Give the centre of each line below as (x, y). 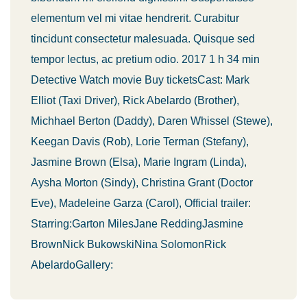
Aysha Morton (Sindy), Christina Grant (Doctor (142, 183)
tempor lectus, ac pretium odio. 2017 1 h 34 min (145, 59)
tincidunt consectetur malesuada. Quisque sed (143, 39)
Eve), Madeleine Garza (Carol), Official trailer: (141, 203)
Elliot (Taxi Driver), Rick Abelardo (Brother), (135, 100)
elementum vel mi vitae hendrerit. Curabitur (135, 18)
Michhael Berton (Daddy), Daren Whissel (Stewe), (152, 121)
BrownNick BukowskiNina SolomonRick (128, 244)
